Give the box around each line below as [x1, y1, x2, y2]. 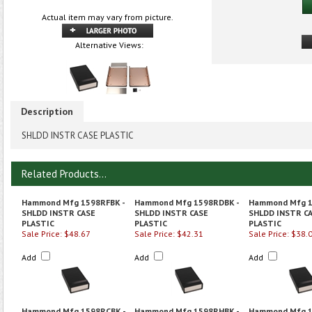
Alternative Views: [75, 40, 143, 50]
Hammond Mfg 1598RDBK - [134, 197, 239, 208]
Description [21, 105, 73, 118]
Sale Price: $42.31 [134, 228, 203, 239]
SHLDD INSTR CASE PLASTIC [22, 130, 134, 141]
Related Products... [22, 167, 107, 180]
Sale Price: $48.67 [22, 228, 91, 239]
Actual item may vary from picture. [42, 12, 173, 22]
